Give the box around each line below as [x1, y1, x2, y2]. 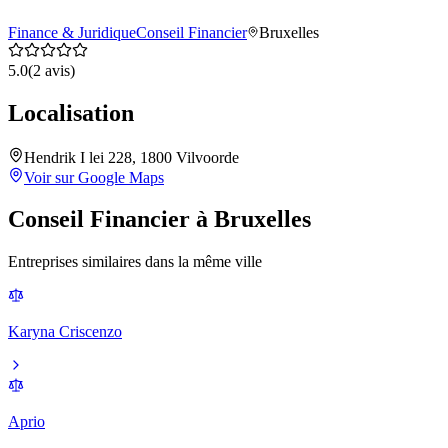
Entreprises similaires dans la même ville [8, 253, 262, 271]
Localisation [8, 99, 134, 126]
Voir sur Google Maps [24, 168, 164, 186]
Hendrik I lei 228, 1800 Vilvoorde [24, 148, 239, 166]
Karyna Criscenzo [8, 323, 122, 341]
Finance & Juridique [8, 23, 136, 41]
